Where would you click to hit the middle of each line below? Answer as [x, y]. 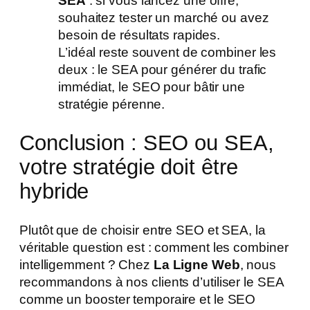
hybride [54, 191]
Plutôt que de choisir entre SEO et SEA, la [143, 230]
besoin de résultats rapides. [139, 35]
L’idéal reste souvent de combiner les [167, 52]
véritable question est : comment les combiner [154, 247]
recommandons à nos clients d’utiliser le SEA [152, 282]
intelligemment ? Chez [86, 264]
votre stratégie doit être [129, 167]
